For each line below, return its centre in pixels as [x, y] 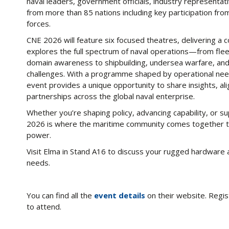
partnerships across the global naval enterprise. [111, 96]
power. [39, 135]
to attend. [44, 207]
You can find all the [60, 195]
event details [120, 195]
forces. [39, 24]
